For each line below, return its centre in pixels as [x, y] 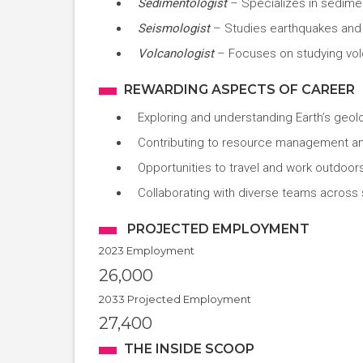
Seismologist [175, 28]
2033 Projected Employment [175, 299]
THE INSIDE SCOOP [189, 349]
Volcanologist [177, 53]
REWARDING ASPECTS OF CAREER [239, 90]
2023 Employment [147, 250]
